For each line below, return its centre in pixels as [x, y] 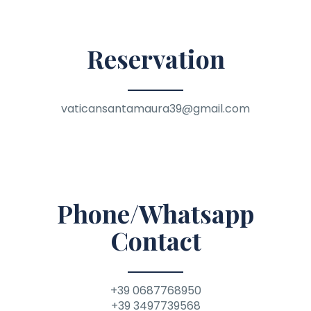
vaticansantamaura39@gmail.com [155, 108]
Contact [155, 240]
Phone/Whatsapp [155, 213]
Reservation [155, 58]
